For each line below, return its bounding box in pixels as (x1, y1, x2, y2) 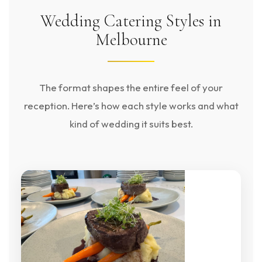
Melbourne (95, 29, 167, 50)
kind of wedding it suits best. (69, 118, 193, 130)
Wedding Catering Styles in (40, 11, 222, 31)
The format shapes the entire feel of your (39, 81, 223, 94)
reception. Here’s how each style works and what (23, 99, 239, 112)
